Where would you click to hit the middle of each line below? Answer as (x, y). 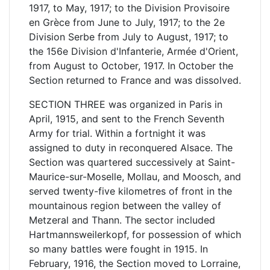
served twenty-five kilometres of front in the (130, 191)
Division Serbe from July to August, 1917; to (129, 37)
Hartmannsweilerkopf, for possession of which (135, 234)
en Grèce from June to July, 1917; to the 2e (127, 22)
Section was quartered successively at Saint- (132, 162)
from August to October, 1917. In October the (131, 66)
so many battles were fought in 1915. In (118, 249)
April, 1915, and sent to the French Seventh (127, 119)
